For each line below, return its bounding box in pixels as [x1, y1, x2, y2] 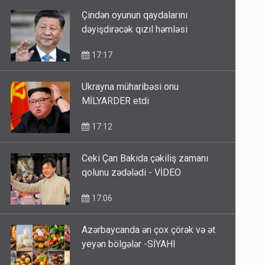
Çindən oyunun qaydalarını [82, 9, 188, 21]
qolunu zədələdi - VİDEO [82, 167, 182, 179]
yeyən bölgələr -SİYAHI [82, 238, 176, 250]
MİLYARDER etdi [82, 95, 150, 107]
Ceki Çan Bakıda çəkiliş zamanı [82, 153, 209, 164]
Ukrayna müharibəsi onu [82, 81, 179, 93]
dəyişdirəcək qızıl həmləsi [82, 24, 188, 35]
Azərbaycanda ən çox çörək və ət [82, 224, 216, 236]
